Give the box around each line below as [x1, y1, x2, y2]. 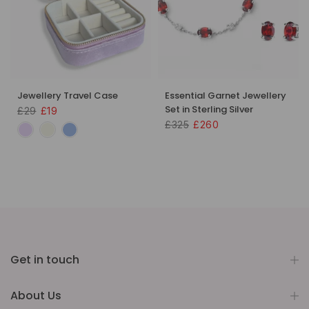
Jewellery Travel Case [17, 89, 118, 103]
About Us [10, 288, 61, 304]
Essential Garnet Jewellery [165, 89, 286, 103]
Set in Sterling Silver [165, 103, 253, 117]
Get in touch [10, 252, 79, 268]
